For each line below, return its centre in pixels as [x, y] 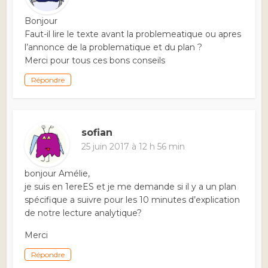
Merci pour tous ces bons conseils [95, 61]
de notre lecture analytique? [83, 213]
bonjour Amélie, [57, 174]
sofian [97, 133]
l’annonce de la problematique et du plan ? [114, 48]
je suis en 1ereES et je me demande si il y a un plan [131, 187]
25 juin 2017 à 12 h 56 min [133, 147]
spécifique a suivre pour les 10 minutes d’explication [133, 200]
